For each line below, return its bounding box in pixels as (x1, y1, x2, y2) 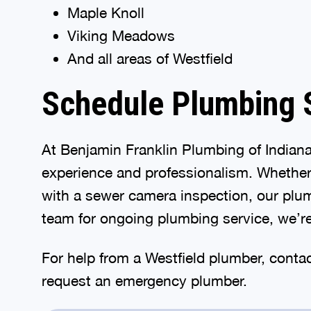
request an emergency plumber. (42, 270, 247, 287)
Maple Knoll (67, 2, 144, 19)
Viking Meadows (67, 25, 175, 42)
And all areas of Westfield (67, 48, 233, 65)
